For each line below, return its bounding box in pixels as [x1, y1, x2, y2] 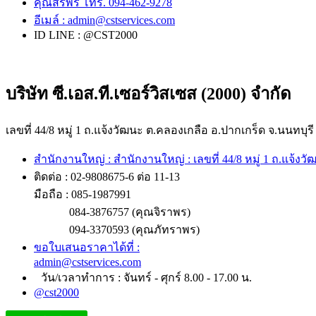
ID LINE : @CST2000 [34, 29, 138, 42]
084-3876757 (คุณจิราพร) [69, 205, 190, 218]
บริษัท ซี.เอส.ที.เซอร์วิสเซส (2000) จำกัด [6, 84, 291, 103]
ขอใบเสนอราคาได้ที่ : [34, 241, 140, 253]
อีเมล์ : [34, 14, 68, 27]
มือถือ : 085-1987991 [34, 188, 131, 200]
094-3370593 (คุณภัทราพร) [69, 223, 200, 236]
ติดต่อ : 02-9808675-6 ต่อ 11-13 [34, 170, 180, 183]
